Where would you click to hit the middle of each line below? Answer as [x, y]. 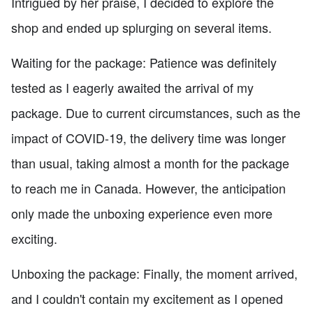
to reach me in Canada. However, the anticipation [148, 188]
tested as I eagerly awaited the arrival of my [132, 88]
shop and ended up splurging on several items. [141, 28]
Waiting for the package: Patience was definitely [144, 63]
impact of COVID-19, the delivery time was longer [148, 138]
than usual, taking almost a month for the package [150, 163]
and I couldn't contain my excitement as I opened [147, 299]
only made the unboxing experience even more [142, 213]
